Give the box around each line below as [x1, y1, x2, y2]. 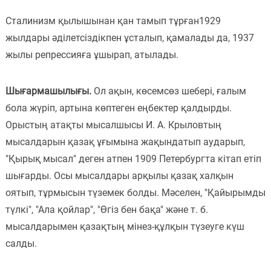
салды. [5, 237, 37, 249]
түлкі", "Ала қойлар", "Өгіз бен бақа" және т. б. [5, 203, 208, 215]
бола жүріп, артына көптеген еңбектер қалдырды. [5, 102, 232, 114]
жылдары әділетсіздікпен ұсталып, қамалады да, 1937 [5, 31, 254, 44]
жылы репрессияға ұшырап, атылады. [5, 48, 178, 60]
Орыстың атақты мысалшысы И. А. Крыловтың [5, 119, 221, 131]
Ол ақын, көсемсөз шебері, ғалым [91, 85, 246, 97]
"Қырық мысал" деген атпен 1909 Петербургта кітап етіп [5, 152, 261, 165]
